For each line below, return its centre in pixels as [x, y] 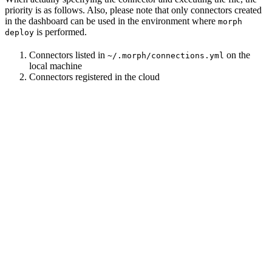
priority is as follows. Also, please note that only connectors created [133, 10]
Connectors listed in [68, 55]
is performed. [60, 32]
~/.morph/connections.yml [166, 55]
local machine [56, 66]
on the [237, 55]
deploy [19, 32]
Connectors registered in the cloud [94, 76]
